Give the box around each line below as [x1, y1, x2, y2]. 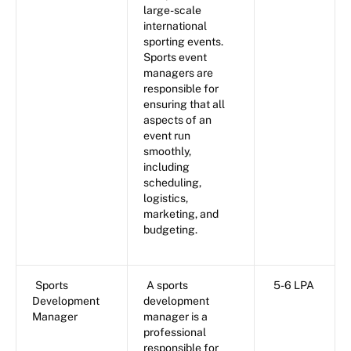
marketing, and [143, 208, 219, 221]
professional [143, 326, 206, 339]
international [143, 20, 207, 33]
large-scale [143, 4, 201, 17]
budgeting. [143, 223, 197, 237]
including [143, 161, 190, 174]
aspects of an [143, 114, 212, 127]
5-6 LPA [273, 279, 314, 292]
